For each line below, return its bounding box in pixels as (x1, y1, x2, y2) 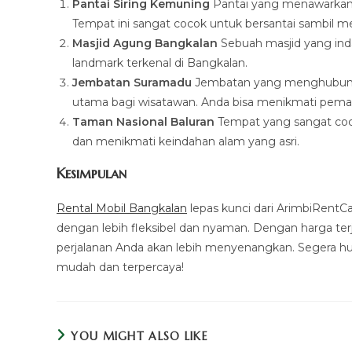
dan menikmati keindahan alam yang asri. (72, 134, 299, 148)
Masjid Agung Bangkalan (72, 36, 218, 50)
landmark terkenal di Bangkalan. (72, 56, 247, 70)
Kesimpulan (57, 164, 126, 182)
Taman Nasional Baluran (72, 115, 214, 129)
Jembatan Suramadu (72, 75, 192, 90)
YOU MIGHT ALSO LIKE (71, 329, 209, 343)
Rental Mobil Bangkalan (57, 201, 187, 215)
